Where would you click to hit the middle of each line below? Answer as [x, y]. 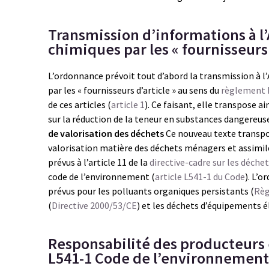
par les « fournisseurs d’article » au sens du [134, 90]
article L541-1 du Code [200, 177]
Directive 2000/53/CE [94, 205]
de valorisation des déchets [106, 133]
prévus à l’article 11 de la [99, 162]
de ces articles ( [80, 104]
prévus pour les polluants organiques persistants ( [151, 191]
